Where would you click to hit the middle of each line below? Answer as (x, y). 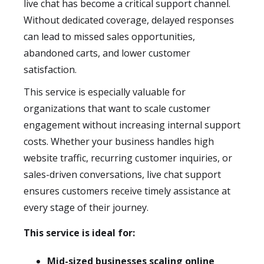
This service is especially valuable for (105, 92)
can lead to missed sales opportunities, (109, 37)
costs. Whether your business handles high (119, 141)
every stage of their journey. (86, 207)
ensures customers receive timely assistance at (127, 191)
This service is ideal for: (79, 233)
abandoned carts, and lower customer (107, 53)
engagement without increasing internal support (132, 125)
